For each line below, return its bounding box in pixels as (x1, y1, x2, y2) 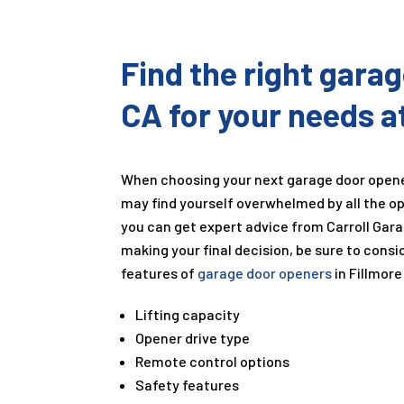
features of (121, 263, 198, 281)
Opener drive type (135, 328, 251, 346)
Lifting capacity (135, 305, 241, 323)
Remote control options (135, 352, 290, 370)
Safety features (135, 375, 240, 393)
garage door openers (197, 263, 333, 281)
